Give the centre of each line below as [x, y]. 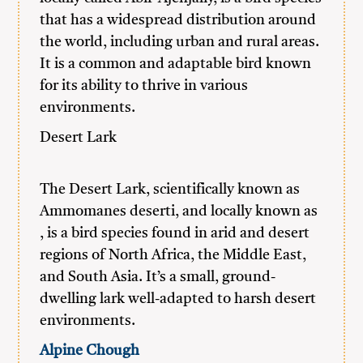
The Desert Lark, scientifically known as [170, 190]
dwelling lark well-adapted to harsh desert [178, 299]
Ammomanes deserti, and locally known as [179, 211]
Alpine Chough [90, 351]
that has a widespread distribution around [178, 20]
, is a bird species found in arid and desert [175, 233]
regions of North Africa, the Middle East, [173, 255]
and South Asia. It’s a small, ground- [158, 277]
